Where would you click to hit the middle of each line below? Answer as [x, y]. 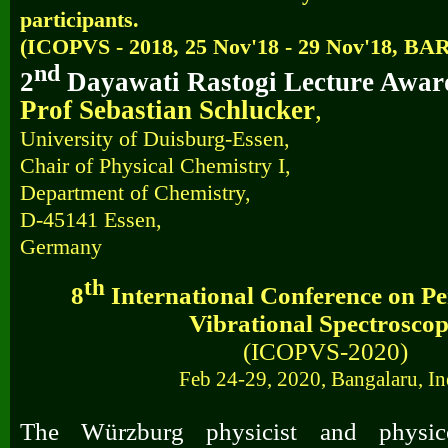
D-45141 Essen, [91, 219]
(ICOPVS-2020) [325, 351]
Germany [61, 246]
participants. [79, 19]
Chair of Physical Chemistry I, [155, 165]
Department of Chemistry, [135, 192]
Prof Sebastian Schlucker [167, 109]
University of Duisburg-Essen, [155, 138]
